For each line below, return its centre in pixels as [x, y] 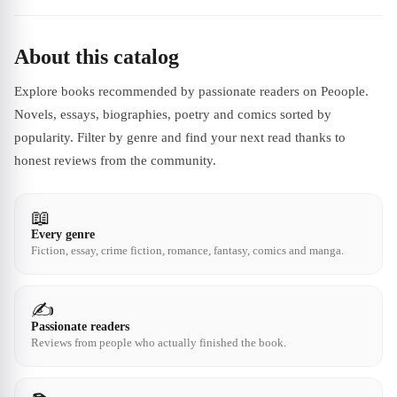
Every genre [63, 234]
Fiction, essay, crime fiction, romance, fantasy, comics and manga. [187, 250]
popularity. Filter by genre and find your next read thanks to [180, 137]
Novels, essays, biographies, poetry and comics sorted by [173, 114]
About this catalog [97, 56]
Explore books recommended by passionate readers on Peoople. [191, 91]
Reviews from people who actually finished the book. [159, 342]
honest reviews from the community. [115, 160]
